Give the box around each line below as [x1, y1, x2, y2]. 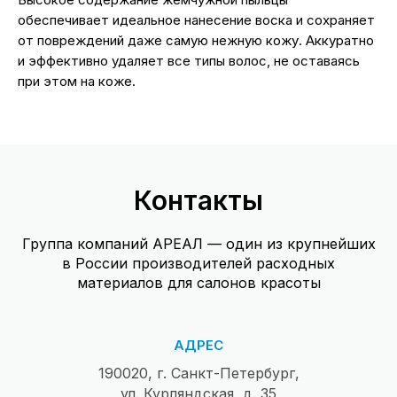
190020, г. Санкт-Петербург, [97, 363, 300, 382]
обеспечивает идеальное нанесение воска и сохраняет [18, 11, 375, 28]
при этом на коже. [18, 72, 136, 90]
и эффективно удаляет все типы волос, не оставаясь [18, 51, 360, 69]
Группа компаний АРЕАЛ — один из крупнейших [21, 234, 376, 253]
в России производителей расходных [62, 253, 335, 272]
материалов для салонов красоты [76, 273, 321, 292]
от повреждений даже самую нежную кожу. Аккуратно [18, 31, 374, 49]
